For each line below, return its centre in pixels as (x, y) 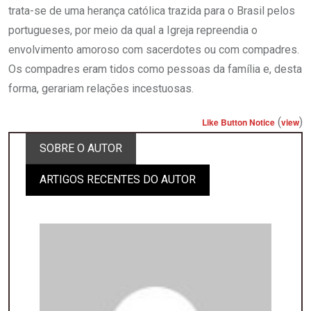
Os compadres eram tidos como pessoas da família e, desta (155, 69)
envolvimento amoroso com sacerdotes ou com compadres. (154, 50)
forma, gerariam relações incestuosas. (101, 89)
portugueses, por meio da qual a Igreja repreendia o (133, 31)
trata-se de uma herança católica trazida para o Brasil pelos (152, 11)
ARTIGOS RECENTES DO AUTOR (118, 180)
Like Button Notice (238, 123)
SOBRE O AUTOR (81, 149)
